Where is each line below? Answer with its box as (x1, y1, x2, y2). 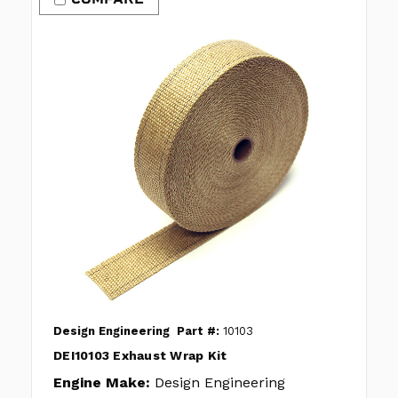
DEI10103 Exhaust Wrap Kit (53, 348, 227, 363)
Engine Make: (53, 374, 150, 392)
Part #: (177, 324, 219, 338)
